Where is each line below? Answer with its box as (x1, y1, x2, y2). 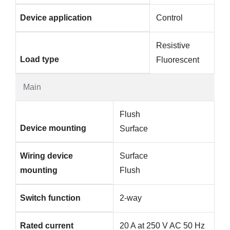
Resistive (156, 41, 190, 50)
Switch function (20, 194, 81, 203)
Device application (20, 13, 92, 23)
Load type (20, 55, 59, 64)
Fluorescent (156, 55, 199, 65)
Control (156, 13, 183, 23)
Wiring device (20, 151, 73, 161)
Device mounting (20, 124, 86, 133)
